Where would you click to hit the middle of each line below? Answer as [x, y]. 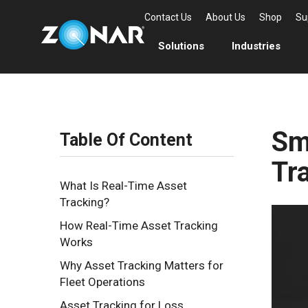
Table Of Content [126, 140]
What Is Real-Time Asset [123, 186]
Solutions [181, 46]
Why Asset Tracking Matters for [142, 265]
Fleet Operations [102, 282]
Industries [256, 46]
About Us [225, 17]
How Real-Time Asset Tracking [139, 225]
